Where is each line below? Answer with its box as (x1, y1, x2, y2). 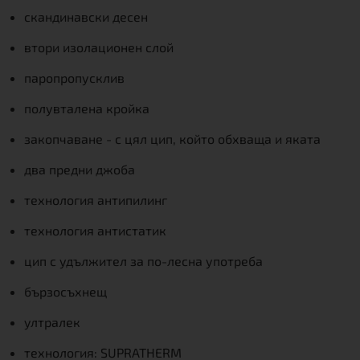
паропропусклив (24, 70, 125, 85)
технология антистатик (24, 223, 166, 238)
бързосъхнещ (24, 284, 107, 299)
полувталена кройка (24, 100, 149, 116)
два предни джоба (24, 162, 135, 177)
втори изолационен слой (24, 39, 174, 55)
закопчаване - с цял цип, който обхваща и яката (24, 131, 321, 146)
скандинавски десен (24, 9, 148, 24)
